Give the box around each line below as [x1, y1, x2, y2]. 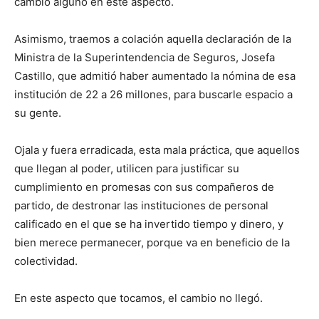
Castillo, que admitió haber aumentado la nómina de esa [14, 69, 296, 83]
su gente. [14, 106, 61, 120]
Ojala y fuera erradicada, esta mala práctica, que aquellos [14, 143, 300, 157]
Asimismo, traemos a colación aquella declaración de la [14, 32, 291, 46]
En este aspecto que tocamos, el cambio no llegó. [14, 291, 263, 305]
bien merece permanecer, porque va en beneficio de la [14, 236, 290, 250]
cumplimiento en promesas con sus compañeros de [14, 180, 274, 194]
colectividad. [14, 254, 80, 268]
